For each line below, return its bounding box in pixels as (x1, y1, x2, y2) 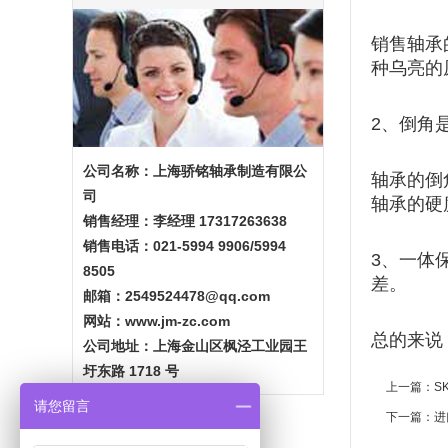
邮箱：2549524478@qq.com (83, 288, 270, 304)
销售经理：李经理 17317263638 (83, 213, 287, 229)
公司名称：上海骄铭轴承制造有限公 (83, 163, 307, 179)
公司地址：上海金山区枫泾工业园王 (83, 338, 307, 354)
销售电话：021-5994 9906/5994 (83, 238, 286, 254)
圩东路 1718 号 (83, 363, 179, 379)
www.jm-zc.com (125, 313, 230, 329)
